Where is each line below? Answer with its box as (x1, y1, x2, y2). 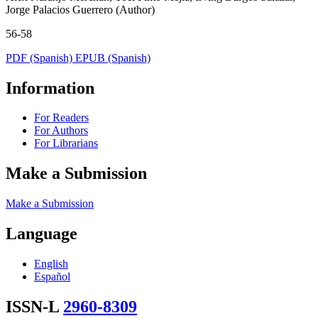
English (34, 258, 68, 270)
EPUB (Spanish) (75, 51, 150, 64)
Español (34, 270, 70, 283)
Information (6, 78, 94, 97)
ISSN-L (6, 297, 63, 316)
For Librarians (34, 137, 98, 150)
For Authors (34, 124, 88, 137)
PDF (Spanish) (6, 51, 75, 64)
